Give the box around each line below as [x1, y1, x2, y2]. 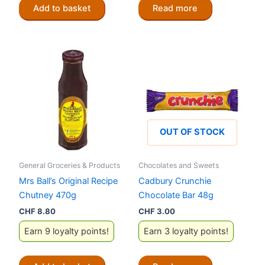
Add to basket [33, 2, 91, 14]
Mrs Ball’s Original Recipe [19, 176, 118, 187]
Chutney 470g [19, 190, 76, 201]
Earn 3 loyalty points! [144, 226, 228, 237]
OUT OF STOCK [160, 126, 225, 137]
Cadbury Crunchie [138, 176, 211, 187]
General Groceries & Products [19, 161, 120, 170]
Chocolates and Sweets [138, 161, 219, 170]
